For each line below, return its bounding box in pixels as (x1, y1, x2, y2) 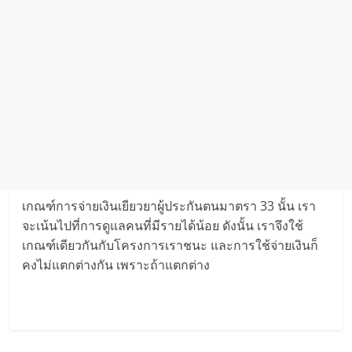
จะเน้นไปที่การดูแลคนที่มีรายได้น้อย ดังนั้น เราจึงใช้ (22, 216, 304, 234)
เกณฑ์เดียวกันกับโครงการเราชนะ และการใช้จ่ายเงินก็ (22, 236, 319, 254)
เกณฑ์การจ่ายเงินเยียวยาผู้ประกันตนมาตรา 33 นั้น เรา (22, 196, 317, 214)
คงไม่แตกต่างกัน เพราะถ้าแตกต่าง (22, 255, 211, 273)
